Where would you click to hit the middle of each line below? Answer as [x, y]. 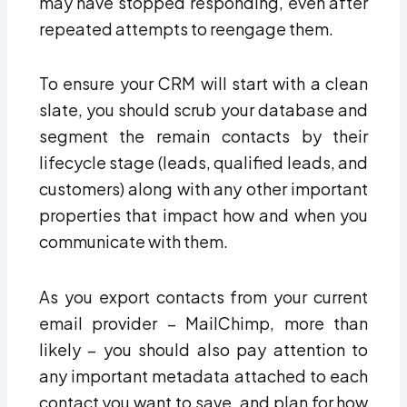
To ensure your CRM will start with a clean [203, 84]
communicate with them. [133, 242]
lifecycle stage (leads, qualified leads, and [203, 163]
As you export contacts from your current [203, 296]
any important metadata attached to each [203, 375]
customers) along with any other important [203, 189]
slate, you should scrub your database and [203, 110]
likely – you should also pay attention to [203, 349]
